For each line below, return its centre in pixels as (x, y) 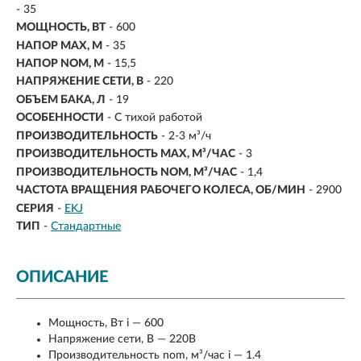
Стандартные (86, 226)
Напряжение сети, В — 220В (122, 339)
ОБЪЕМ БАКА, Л (61, 100)
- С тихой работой (155, 118)
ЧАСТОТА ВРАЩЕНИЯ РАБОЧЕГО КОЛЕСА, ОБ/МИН (161, 191)
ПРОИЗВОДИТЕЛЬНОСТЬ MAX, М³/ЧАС (126, 154)
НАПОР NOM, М (60, 64)
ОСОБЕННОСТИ (60, 118)
